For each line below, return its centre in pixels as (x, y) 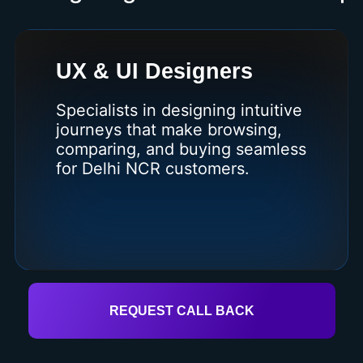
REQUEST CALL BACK (181, 310)
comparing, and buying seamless (181, 149)
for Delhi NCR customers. (153, 168)
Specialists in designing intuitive (179, 110)
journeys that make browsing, (169, 129)
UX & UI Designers (155, 71)
